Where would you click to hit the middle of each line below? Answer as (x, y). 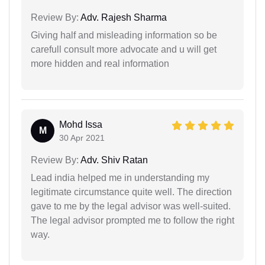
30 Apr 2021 (82, 138)
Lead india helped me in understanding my (120, 177)
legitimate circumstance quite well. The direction (131, 192)
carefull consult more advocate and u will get (124, 49)
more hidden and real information (100, 63)
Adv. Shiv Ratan (113, 160)
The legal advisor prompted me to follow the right (132, 220)
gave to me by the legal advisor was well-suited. (131, 206)
